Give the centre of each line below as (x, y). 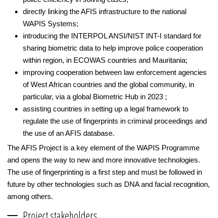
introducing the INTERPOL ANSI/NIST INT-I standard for (112, 36)
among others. (30, 196)
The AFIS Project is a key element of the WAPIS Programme (103, 147)
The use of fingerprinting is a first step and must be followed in (105, 172)
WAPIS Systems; (51, 23)
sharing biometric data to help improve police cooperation (113, 48)
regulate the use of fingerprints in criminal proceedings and (115, 121)
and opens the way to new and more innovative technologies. (104, 160)
